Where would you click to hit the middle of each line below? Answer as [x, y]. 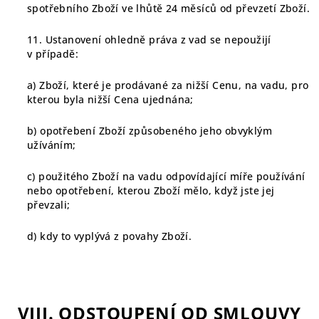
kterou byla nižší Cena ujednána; [110, 99]
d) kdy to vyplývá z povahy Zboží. [110, 236]
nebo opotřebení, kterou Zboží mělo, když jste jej [151, 190]
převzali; [49, 205]
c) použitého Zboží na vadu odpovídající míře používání [166, 176]
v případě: [53, 54]
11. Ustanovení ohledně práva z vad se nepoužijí [149, 40]
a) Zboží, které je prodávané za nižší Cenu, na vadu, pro [168, 85]
